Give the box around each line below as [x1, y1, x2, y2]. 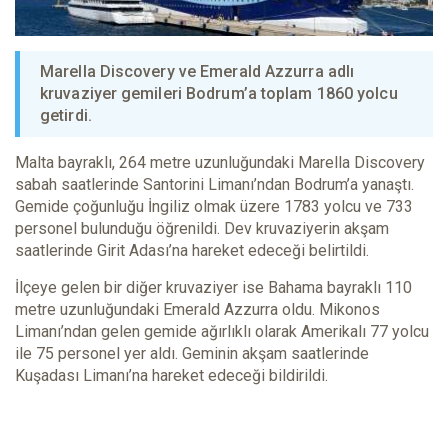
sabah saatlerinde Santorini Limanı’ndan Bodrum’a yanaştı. [15, 175, 414, 195]
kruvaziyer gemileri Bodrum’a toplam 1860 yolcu [40, 84, 398, 104]
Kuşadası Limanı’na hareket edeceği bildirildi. [15, 366, 328, 386]
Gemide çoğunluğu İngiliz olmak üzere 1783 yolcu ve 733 [15, 197, 413, 217]
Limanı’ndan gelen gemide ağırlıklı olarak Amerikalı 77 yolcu [15, 322, 429, 342]
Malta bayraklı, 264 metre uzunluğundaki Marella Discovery [15, 153, 425, 173]
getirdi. [40, 106, 92, 126]
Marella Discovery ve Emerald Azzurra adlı [40, 62, 355, 82]
